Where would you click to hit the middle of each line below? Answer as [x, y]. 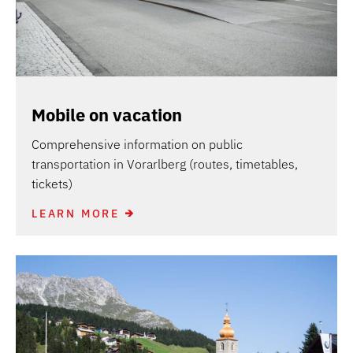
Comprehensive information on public [137, 144]
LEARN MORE [76, 213]
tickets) [52, 183]
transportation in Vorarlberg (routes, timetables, [165, 163]
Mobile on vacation [107, 114]
